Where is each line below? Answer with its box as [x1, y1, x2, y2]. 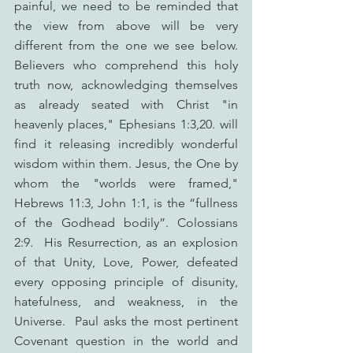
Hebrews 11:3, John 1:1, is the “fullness [14, 195, 238, 210]
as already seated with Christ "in [14, 97, 238, 112]
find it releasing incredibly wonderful [14, 136, 238, 151]
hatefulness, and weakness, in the [14, 294, 238, 309]
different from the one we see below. [14, 38, 238, 53]
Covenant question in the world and [14, 333, 238, 348]
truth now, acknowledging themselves [14, 77, 238, 92]
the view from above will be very [14, 18, 238, 33]
